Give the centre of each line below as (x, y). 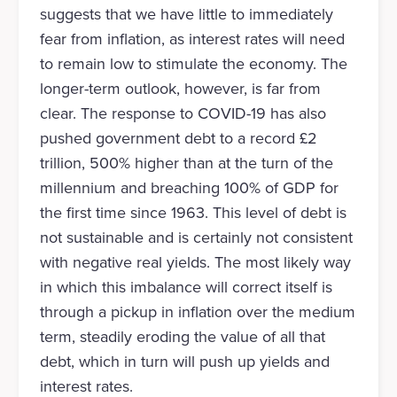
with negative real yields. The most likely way (195, 263)
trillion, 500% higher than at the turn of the (186, 163)
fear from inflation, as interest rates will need (192, 39)
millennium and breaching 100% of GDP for (189, 188)
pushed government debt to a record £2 (178, 139)
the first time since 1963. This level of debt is (193, 213)
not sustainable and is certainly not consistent (196, 238)
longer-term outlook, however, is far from (180, 89)
